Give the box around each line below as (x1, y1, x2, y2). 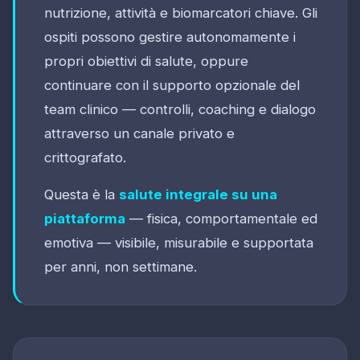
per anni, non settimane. (44, 258, 197, 275)
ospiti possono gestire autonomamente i (44, 28, 296, 45)
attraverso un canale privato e (44, 125, 235, 141)
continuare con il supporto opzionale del (44, 76, 300, 93)
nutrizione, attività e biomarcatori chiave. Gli (44, 4, 317, 21)
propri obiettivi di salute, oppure (44, 52, 248, 69)
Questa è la (44, 186, 119, 202)
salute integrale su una (119, 186, 277, 202)
